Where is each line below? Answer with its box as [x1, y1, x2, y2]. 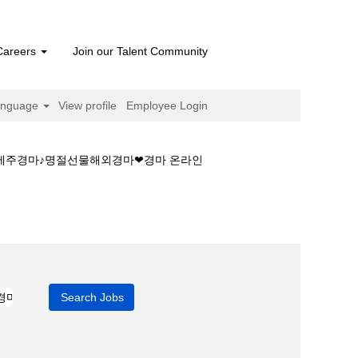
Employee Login [126, 99, 208, 112]
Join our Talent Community [73, 44, 208, 58]
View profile [58, 99, 117, 112]
